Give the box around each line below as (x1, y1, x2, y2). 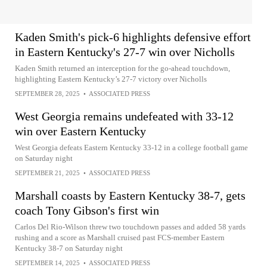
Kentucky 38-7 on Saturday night (15, 244, 123, 253)
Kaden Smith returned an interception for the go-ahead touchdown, (15, 64, 230, 73)
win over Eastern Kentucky (15, 125, 146, 138)
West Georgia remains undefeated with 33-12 (15, 110, 234, 123)
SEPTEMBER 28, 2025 (15, 90, 80, 97)
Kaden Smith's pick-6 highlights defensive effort (15, 30, 251, 44)
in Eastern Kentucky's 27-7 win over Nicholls (15, 45, 235, 58)
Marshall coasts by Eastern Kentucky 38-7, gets (15, 189, 246, 202)
